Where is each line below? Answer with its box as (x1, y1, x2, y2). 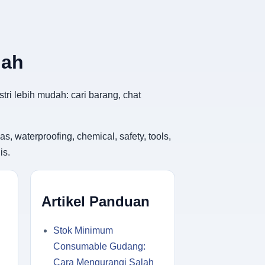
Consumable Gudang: (53, 241, 146, 251)
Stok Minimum (53, 225, 113, 235)
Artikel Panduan (41, 193, 150, 209)
